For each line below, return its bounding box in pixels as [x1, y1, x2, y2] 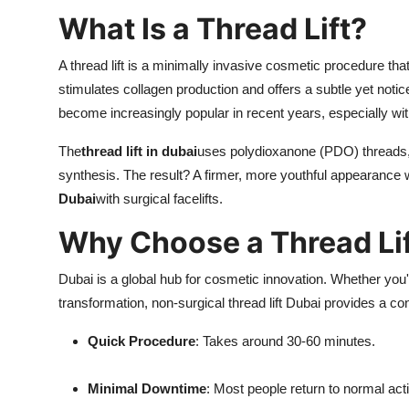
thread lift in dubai [81, 143, 197, 160]
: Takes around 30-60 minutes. [195, 333, 375, 350]
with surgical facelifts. [96, 191, 223, 207]
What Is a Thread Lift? [58, 11, 367, 47]
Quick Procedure [88, 333, 195, 350]
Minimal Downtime [88, 381, 206, 397]
